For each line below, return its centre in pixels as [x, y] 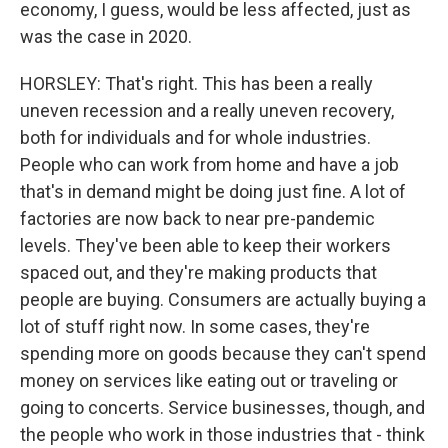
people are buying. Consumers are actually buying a [223, 299]
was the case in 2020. [106, 36]
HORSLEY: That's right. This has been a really [196, 83]
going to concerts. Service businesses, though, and [222, 407]
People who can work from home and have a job [209, 164]
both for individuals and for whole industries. [195, 137]
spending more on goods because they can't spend [223, 353]
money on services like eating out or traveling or [209, 380]
